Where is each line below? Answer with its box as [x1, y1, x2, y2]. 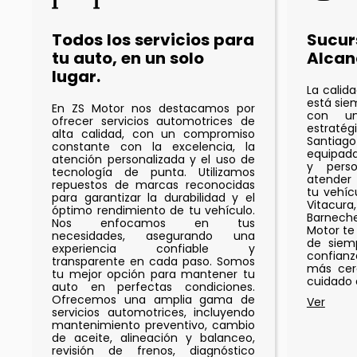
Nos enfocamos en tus [52, 215, 255, 232]
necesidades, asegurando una [52, 228, 255, 245]
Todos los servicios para [52, 29, 255, 52]
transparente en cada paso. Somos [52, 253, 255, 270]
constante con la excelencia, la [52, 139, 255, 155]
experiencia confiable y [52, 241, 255, 257]
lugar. [52, 65, 101, 88]
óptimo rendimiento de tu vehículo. [52, 202, 255, 219]
